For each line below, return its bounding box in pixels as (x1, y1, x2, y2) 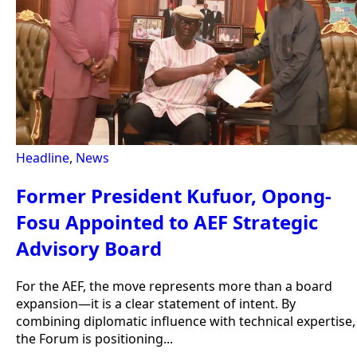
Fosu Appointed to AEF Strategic (16, 209, 318, 236)
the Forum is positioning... (16, 330, 173, 348)
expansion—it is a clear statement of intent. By (16, 295, 296, 313)
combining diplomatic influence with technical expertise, (16, 312, 355, 331)
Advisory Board (16, 235, 162, 262)
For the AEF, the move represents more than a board (16, 277, 332, 296)
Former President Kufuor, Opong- (16, 182, 331, 210)
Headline (16, 149, 69, 167)
